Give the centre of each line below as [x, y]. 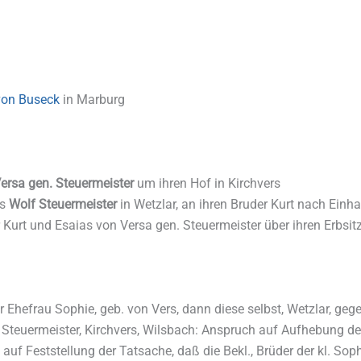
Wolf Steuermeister [63, 204]
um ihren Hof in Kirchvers [207, 183]
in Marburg [92, 99]
